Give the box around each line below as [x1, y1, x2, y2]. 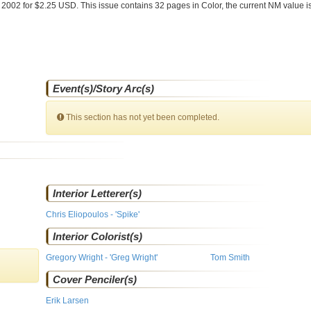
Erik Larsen [46, 296, 90, 305]
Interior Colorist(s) [53, 230, 143, 242]
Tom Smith [210, 253, 250, 262]
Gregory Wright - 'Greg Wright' [46, 253, 158, 262]
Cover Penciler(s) [53, 274, 137, 285]
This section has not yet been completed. [64, 112, 220, 122]
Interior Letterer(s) [53, 187, 142, 199]
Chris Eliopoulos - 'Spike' [46, 210, 140, 219]
